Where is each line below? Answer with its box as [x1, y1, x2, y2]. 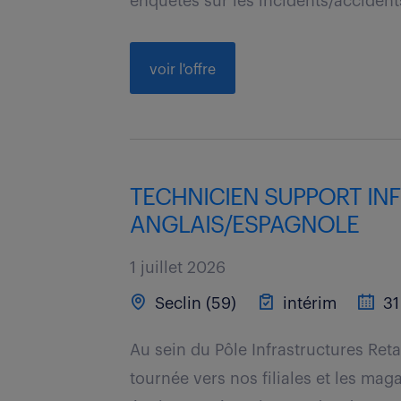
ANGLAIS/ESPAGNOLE [130, 214, 360, 237]
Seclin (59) [150, 295, 237, 311]
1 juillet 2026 [130, 260, 226, 276]
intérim [278, 295, 337, 311]
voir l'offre [149, 63, 217, 77]
